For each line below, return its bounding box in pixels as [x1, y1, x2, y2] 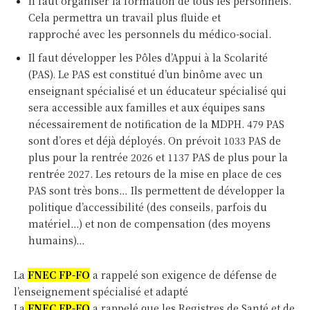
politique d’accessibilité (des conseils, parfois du [28, 200, 267, 215]
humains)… [28, 233, 85, 248]
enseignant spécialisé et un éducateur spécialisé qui [28, 84, 286, 98]
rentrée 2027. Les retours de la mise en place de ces [28, 167, 282, 181]
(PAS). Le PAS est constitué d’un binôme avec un [28, 67, 263, 82]
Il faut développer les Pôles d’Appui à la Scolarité [28, 51, 268, 65]
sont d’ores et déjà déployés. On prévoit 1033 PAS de [28, 134, 281, 148]
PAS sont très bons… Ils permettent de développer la [28, 183, 285, 198]
